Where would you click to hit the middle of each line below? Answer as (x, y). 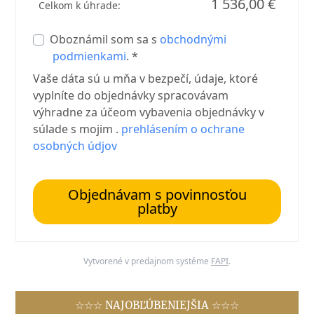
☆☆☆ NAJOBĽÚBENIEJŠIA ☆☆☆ (157, 306)
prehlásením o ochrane (183, 129)
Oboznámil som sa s (105, 40)
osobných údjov (75, 146)
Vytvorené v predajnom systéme (147, 261)
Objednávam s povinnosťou (157, 195)
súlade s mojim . (77, 129)
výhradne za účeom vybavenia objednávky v (149, 112)
